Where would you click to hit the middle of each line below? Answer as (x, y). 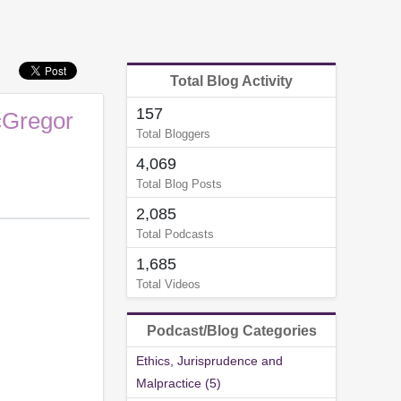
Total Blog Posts (179, 184)
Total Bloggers (173, 134)
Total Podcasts (175, 235)
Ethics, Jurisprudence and (209, 361)
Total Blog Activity (231, 81)
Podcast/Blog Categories (231, 331)
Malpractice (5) (179, 384)
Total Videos (168, 285)
